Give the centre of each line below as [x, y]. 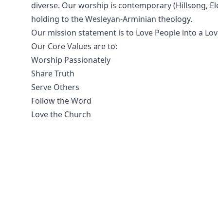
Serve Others [55, 87]
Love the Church [61, 114]
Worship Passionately [71, 60]
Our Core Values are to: [74, 46]
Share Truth [53, 73]
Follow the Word [61, 101]
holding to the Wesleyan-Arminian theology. [112, 19]
